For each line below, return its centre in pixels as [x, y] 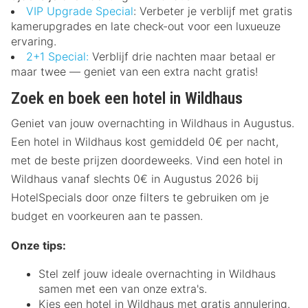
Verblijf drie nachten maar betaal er [182, 56]
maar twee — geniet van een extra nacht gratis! [134, 71]
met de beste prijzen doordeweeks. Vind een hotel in [147, 160]
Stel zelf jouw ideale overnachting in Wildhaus [157, 273]
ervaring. [34, 41]
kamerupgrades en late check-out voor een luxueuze [146, 26]
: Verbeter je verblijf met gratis [213, 11]
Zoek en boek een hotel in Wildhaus [127, 98]
